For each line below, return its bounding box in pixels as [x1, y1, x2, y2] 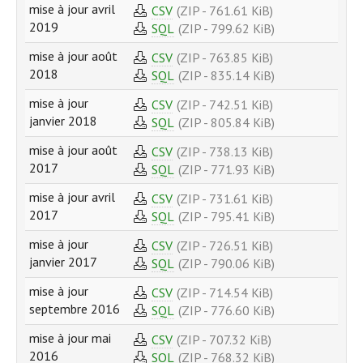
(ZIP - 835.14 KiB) [178, 66, 275, 83]
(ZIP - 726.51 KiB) [177, 237, 273, 254]
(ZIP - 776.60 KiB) [178, 301, 275, 318]
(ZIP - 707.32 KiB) [177, 331, 271, 348]
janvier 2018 [29, 113, 97, 130]
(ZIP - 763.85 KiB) [177, 49, 273, 66]
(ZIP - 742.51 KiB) [177, 96, 273, 113]
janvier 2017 [29, 254, 97, 271]
